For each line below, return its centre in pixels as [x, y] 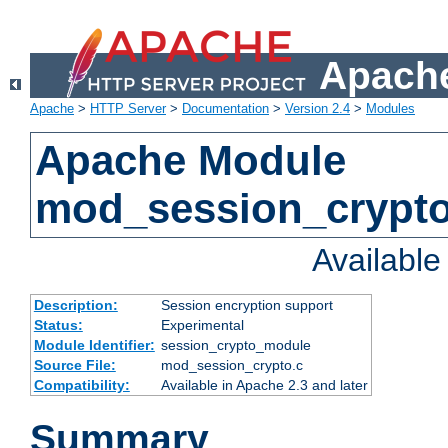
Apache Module [191, 161]
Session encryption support [246, 305]
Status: [58, 325]
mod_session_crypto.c [231, 365]
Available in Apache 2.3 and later [264, 385]
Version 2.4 [317, 109]
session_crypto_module [235, 345]
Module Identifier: [94, 345]
